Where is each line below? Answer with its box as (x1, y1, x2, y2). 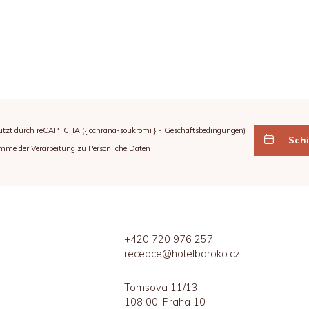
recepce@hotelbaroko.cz (124, 247, 241, 260)
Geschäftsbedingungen (164, 125, 244, 135)
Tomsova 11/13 (124, 281, 199, 295)
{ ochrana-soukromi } (84, 125, 157, 135)
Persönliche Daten (88, 143, 150, 153)
